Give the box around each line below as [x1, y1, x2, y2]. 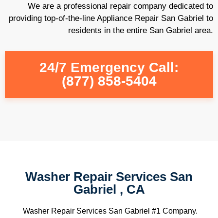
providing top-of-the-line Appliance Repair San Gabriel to [9, 13, 213, 23]
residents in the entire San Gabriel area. [68, 25, 213, 35]
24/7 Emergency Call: [39, 59, 179, 75]
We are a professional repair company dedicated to [28, 1, 213, 11]
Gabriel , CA [73, 182, 145, 197]
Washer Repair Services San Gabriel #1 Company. [20, 207, 198, 215]
